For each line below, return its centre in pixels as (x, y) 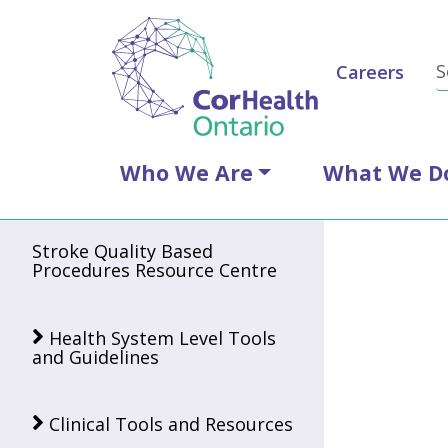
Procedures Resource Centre (154, 270)
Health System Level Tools (162, 337)
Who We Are (186, 172)
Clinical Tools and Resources (171, 424)
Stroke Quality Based (122, 251)
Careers (370, 71)
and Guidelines (95, 356)
